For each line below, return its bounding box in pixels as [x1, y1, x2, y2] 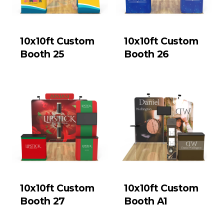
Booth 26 [124, 48, 169, 60]
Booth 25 [20, 48, 64, 60]
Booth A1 [124, 194, 167, 207]
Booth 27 [20, 194, 65, 207]
